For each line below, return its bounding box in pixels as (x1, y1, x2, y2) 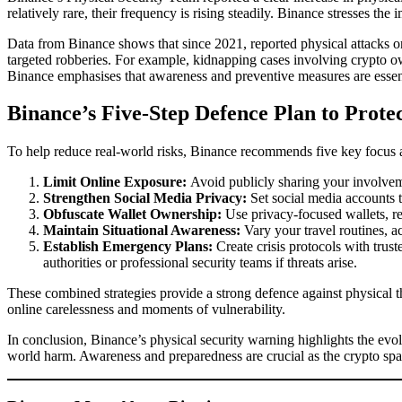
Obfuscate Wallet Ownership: (43, 206, 222, 223)
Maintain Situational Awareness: (43, 223, 240, 239)
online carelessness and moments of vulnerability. (7, 301, 285, 318)
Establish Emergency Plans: (43, 239, 213, 255)
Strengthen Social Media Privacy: (43, 190, 247, 206)
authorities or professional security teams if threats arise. (43, 255, 357, 271)
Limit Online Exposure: (43, 174, 187, 190)
